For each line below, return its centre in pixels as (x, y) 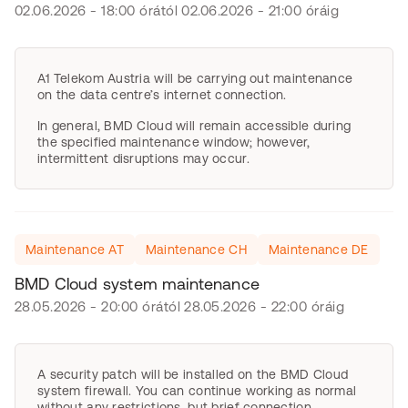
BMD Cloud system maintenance (138, 284)
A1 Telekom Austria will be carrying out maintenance (195, 78)
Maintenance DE (318, 250)
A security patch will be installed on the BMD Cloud (193, 374)
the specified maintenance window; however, (174, 142)
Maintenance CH (196, 250)
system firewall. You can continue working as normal (197, 391)
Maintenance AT (75, 250)
